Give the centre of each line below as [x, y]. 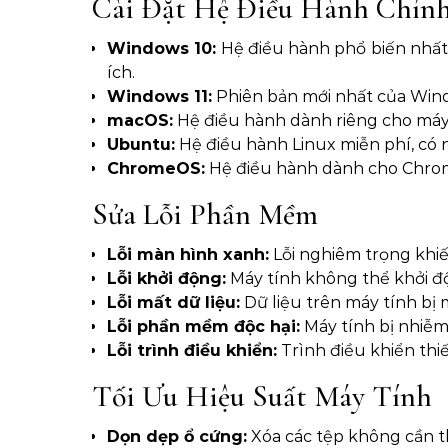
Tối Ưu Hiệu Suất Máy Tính [262, 397]
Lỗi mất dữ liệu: [173, 303]
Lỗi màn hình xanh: [188, 255]
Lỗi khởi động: [166, 279]
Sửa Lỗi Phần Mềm [205, 215]
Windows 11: [159, 97]
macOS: [140, 121]
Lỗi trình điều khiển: [192, 351]
